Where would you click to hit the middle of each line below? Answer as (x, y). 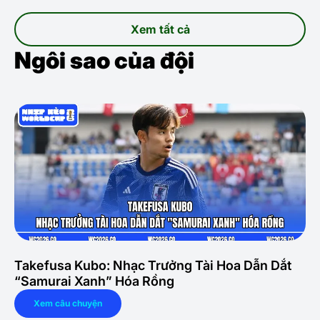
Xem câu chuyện (68, 303)
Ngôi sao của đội (104, 60)
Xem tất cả (160, 29)
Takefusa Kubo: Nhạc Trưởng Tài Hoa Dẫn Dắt (153, 265)
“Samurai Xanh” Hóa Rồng (94, 281)
